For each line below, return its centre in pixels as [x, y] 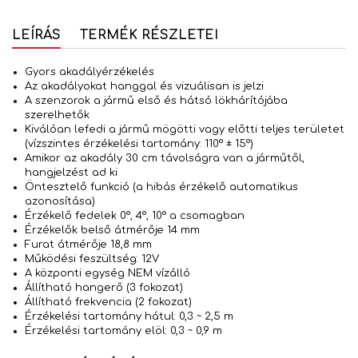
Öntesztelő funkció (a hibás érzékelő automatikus [161, 187]
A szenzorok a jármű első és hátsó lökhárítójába [156, 101]
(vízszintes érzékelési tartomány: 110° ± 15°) [139, 144]
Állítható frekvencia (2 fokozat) [108, 302]
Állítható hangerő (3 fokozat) [104, 288]
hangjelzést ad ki [71, 173]
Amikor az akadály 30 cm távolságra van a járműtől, [165, 159]
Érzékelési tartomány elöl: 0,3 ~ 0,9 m [123, 331]
